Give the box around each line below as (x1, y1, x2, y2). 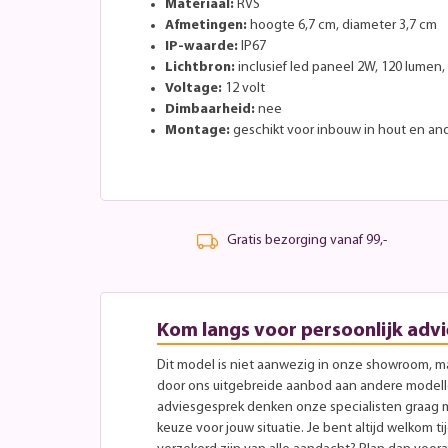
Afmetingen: (165, 17, 247, 33)
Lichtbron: (165, 59, 235, 75)
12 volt (222, 80, 265, 96)
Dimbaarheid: (165, 101, 255, 117)
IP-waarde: (165, 38, 238, 54)
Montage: (165, 122, 230, 138)
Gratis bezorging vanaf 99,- (226, 233, 387, 249)
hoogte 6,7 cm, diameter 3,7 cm (247, 17, 437, 33)
